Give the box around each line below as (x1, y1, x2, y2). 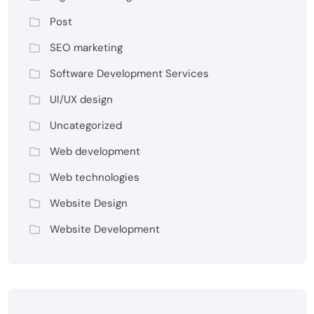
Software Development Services (50, 67, 210, 81)
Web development (50, 144, 141, 159)
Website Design (50, 196, 128, 211)
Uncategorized (50, 118, 123, 133)
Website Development (50, 222, 161, 237)
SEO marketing (50, 41, 123, 55)
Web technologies (50, 170, 140, 185)
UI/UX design (50, 93, 114, 107)
